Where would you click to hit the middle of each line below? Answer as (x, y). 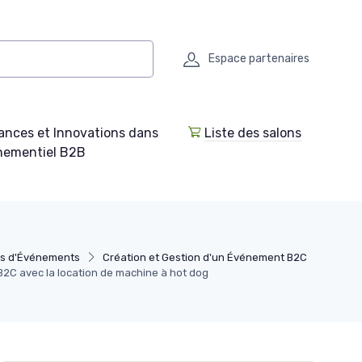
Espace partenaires (259, 59)
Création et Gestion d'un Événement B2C (205, 257)
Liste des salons (253, 133)
